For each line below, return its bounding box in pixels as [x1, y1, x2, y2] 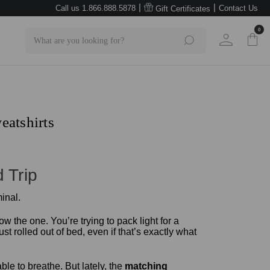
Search [25, 29, 52, 39]
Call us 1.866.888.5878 [55, 4, 136, 13]
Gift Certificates [153, 4, 210, 13]
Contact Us [219, 4, 258, 13]
